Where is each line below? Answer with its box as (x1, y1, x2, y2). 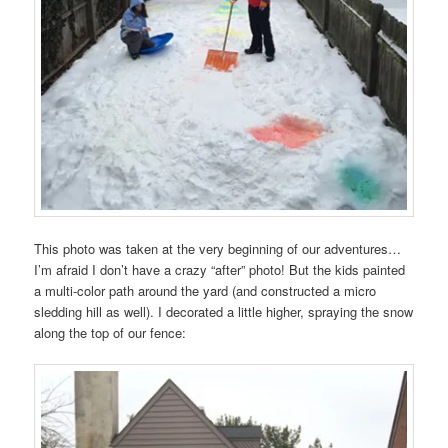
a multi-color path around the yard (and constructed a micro (34, 281, 377, 301)
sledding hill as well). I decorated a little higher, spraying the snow (34, 302, 414, 322)
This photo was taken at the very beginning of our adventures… (34, 239, 402, 259)
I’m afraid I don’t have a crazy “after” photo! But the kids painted (34, 260, 406, 280)
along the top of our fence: (34, 323, 187, 343)
